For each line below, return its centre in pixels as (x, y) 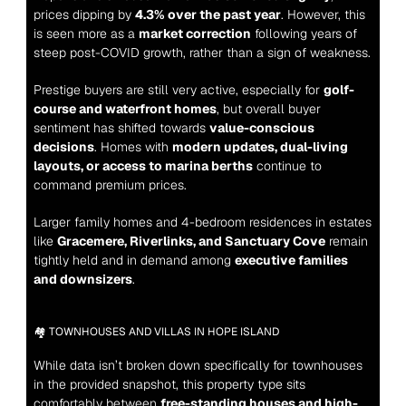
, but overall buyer (268, 109)
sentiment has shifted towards (121, 128)
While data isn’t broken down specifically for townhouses (198, 365)
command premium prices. (110, 185)
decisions (63, 147)
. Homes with (133, 147)
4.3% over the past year (208, 14)
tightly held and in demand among (134, 260)
